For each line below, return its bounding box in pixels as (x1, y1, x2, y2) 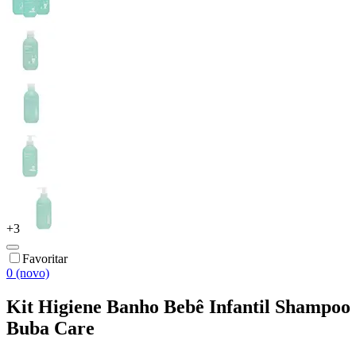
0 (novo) (6, 265, 49, 280)
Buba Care (6, 317, 95, 339)
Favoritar (22, 251, 68, 265)
